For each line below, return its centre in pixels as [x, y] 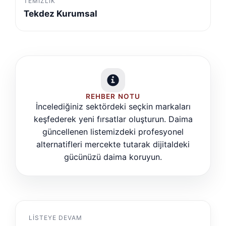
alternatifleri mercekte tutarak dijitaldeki [113, 144]
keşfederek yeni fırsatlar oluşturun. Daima [113, 119]
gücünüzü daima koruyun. [113, 157]
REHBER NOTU [113, 96]
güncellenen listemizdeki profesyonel [113, 131]
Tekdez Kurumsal [61, 13]
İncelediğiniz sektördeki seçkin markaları [113, 106]
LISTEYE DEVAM [55, 217]
